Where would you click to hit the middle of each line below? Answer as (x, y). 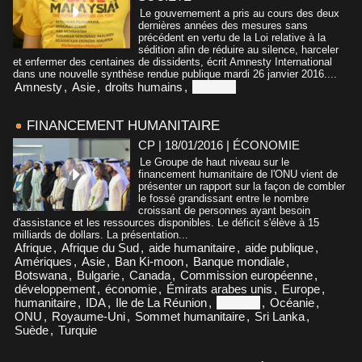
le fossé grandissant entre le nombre (223, 198)
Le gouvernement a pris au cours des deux (240, 13)
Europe (301, 288)
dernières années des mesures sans (223, 25)
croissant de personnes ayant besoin (224, 210)
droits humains (144, 86)
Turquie (78, 330)
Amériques (43, 261)
